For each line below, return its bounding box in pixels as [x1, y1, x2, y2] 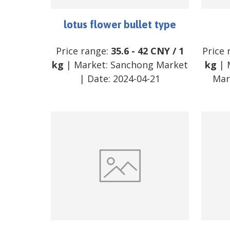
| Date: [79, 72, 113, 85]
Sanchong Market [110, 58, 188, 71]
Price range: [55, 44, 111, 57]
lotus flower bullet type [63, 17, 176, 30]
